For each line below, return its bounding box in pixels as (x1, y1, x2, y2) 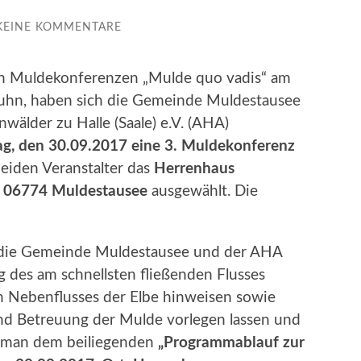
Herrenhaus (154, 160, 234, 176)
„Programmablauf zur (158, 334, 305, 351)
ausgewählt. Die (147, 183, 258, 199)
